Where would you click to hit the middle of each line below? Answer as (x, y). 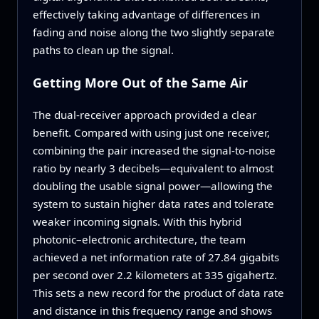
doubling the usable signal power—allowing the (152, 185)
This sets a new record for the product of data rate (158, 292)
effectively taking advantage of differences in (146, 15)
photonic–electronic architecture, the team (139, 239)
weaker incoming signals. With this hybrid (137, 221)
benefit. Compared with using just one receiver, (151, 132)
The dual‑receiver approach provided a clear (144, 114)
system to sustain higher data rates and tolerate (153, 203)
